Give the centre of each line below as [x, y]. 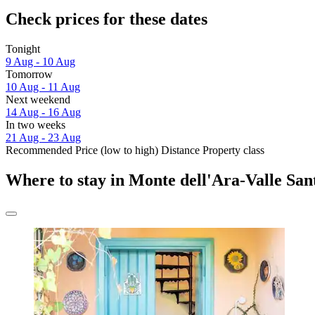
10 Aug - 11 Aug [43, 87]
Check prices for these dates [107, 19]
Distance [180, 150]
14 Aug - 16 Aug [43, 112]
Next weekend [38, 100]
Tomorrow [29, 75]
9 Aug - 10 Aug [40, 62]
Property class [233, 150]
